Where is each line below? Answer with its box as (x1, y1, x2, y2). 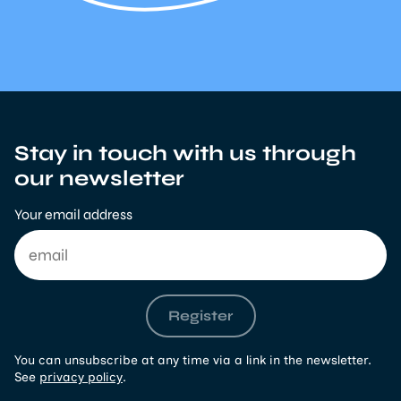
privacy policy (39, 369, 123, 385)
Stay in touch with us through (14, 140, 356, 166)
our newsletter (14, 165, 184, 192)
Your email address (14, 205, 132, 223)
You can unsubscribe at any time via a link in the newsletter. (14, 352, 371, 368)
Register (168, 307, 233, 325)
